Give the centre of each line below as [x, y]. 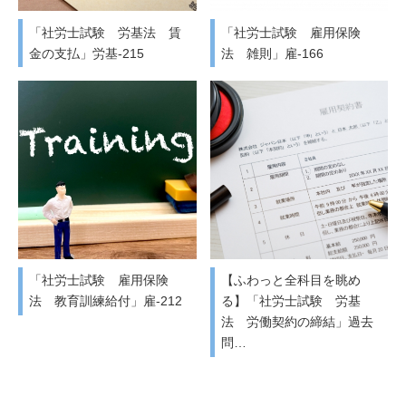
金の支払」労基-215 [87, 53]
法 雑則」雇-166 [272, 53]
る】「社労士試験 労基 [290, 301]
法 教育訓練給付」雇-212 [106, 301]
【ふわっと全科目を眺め [290, 280]
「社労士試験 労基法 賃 [105, 32]
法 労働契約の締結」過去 [297, 322]
